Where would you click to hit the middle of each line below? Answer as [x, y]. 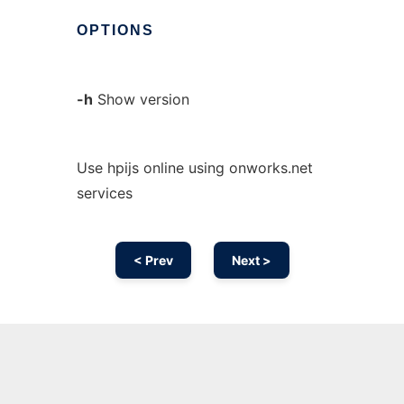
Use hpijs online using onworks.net [194, 168]
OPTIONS [115, 30]
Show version [141, 99]
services [104, 193]
